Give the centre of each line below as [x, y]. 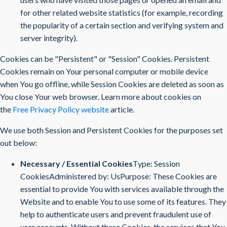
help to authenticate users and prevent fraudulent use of [116, 214]
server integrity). [49, 38]
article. [122, 109]
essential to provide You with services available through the [122, 189]
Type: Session [156, 163]
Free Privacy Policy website [61, 109]
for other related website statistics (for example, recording [122, 12]
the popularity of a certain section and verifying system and [122, 25]
